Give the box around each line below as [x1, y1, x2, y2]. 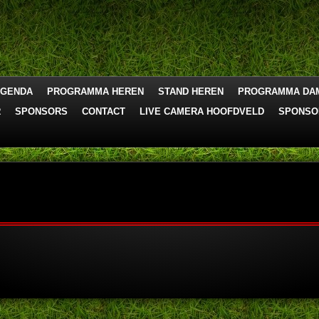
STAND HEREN [158, 86, 224, 97]
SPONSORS [15, 106, 68, 117]
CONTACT [82, 106, 125, 117]
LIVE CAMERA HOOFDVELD [140, 106, 264, 117]
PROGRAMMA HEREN [47, 86, 144, 97]
